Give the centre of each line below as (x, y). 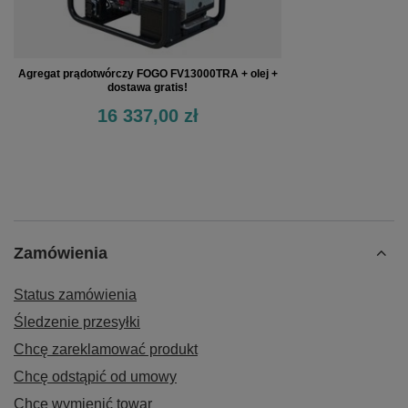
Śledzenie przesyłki (77, 321)
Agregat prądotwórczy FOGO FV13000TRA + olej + (148, 73)
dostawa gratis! (148, 87)
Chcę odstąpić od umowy (95, 376)
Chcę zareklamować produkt (106, 349)
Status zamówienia (75, 294)
